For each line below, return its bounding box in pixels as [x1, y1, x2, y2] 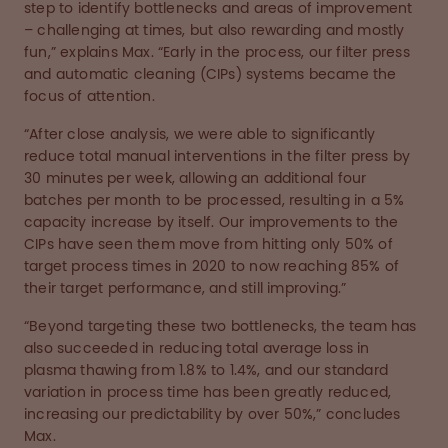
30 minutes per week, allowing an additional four [24, 170, 367, 187]
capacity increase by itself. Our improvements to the [24, 214, 399, 231]
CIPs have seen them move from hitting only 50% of [24, 236, 393, 253]
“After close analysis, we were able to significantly [24, 126, 376, 143]
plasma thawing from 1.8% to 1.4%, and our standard [24, 362, 389, 379]
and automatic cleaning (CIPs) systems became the [24, 66, 397, 83]
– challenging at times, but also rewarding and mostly [24, 22, 405, 39]
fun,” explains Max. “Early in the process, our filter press [24, 44, 410, 61]
